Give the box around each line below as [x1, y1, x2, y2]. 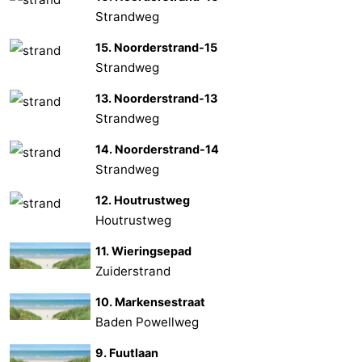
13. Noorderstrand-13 [95, 90, 218, 105]
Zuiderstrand [95, 263, 171, 279]
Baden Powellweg [95, 314, 200, 330]
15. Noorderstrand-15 [95, 40, 218, 54]
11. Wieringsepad [95, 243, 192, 258]
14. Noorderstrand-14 [95, 141, 220, 156]
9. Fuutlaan [95, 345, 159, 360]
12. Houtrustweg [95, 192, 191, 207]
